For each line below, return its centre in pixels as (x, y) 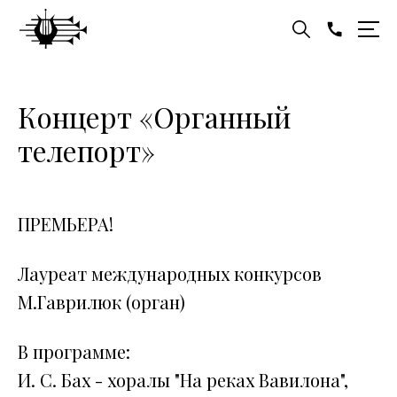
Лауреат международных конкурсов (170, 273)
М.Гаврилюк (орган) (101, 302)
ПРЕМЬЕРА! (66, 224)
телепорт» (86, 150)
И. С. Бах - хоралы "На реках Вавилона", (183, 380)
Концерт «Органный (154, 117)
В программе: (74, 351)
